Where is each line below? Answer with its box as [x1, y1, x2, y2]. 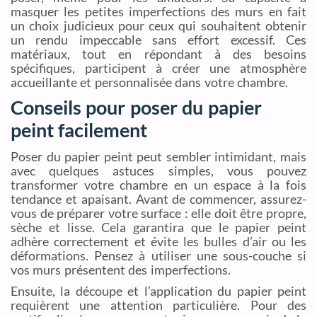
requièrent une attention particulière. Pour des [11, 297, 306, 313]
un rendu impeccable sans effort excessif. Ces [11, 32, 306, 48]
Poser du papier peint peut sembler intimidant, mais [11, 149, 306, 165]
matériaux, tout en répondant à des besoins [11, 46, 306, 62]
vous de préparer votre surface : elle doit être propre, [11, 205, 306, 221]
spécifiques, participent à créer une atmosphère [11, 60, 306, 76]
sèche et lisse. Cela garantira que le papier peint [11, 219, 306, 236]
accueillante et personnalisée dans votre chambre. [11, 74, 288, 91]
